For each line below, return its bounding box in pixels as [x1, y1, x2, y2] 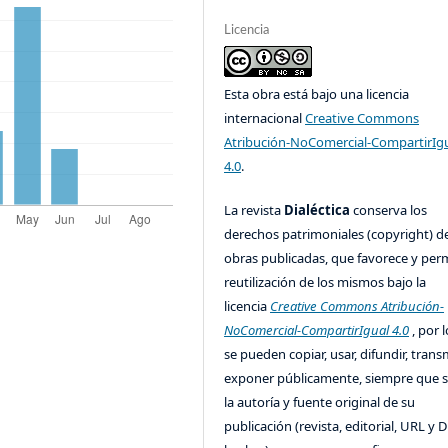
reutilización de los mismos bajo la [224, 273, 427, 292]
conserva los [353, 201, 428, 220]
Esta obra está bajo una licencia [224, 85, 410, 104]
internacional [224, 109, 306, 128]
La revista [224, 201, 285, 220]
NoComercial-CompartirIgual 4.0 [224, 321, 410, 340]
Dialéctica [284, 201, 354, 220]
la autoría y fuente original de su [224, 393, 416, 412]
